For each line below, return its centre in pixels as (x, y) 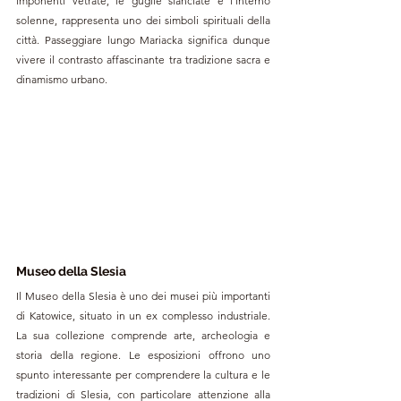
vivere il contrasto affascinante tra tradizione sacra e (143, 60)
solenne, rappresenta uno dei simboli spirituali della (143, 21)
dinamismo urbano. (62, 80)
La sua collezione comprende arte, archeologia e (143, 335)
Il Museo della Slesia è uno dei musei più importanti (143, 295)
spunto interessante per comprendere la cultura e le (143, 374)
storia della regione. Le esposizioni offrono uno (143, 354)
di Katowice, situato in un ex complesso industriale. (143, 315)
